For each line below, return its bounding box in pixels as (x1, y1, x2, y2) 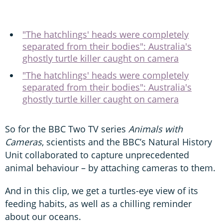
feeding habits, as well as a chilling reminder (5, 197, 192, 210)
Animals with (128, 122, 183, 135)
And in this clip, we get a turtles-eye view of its (5, 184, 198, 197)
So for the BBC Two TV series (5, 122, 128, 135)
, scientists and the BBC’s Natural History (42, 135, 212, 148)
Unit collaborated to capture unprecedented (5, 148, 189, 161)
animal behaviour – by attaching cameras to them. (5, 161, 216, 174)
